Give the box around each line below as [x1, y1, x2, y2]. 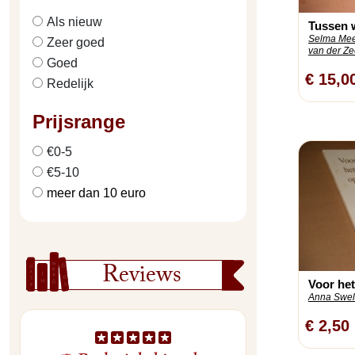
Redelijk [47, 77, 94, 90]
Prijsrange [32, 111, 125, 132]
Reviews [102, 257, 182, 299]
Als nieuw [47, 15, 102, 29]
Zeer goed [47, 36, 105, 49]
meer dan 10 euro [47, 186, 146, 200]
